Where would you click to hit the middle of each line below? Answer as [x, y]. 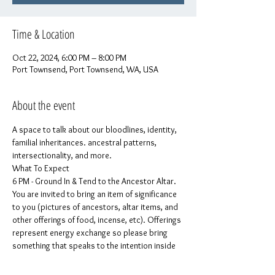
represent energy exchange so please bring [91, 233]
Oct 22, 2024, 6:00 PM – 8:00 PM [69, 58]
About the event [44, 105]
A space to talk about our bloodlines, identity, [95, 130]
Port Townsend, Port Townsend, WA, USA [85, 69]
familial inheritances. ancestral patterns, [85, 142]
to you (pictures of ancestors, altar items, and [96, 207]
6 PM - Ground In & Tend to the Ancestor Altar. [95, 181]
